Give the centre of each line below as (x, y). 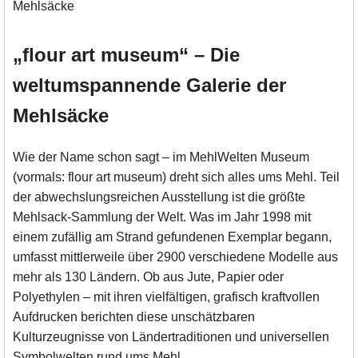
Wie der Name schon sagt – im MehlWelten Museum (161, 157)
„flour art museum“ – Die (126, 55)
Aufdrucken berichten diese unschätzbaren (134, 317)
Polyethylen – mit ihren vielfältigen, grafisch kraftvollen (166, 297)
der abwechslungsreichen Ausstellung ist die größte (159, 197)
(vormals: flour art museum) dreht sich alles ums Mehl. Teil (176, 177)
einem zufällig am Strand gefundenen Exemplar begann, (172, 237)
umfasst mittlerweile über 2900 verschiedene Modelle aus (175, 257)
